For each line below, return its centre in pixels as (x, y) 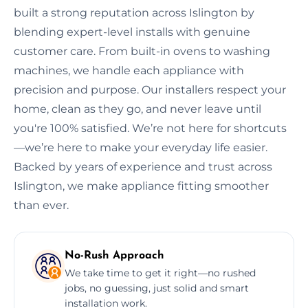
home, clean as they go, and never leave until (137, 109)
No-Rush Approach (114, 255)
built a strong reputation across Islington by (134, 12)
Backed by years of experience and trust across (143, 166)
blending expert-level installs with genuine (132, 32)
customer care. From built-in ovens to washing (142, 51)
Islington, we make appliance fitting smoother (141, 186)
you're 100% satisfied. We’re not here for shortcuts (150, 128)
